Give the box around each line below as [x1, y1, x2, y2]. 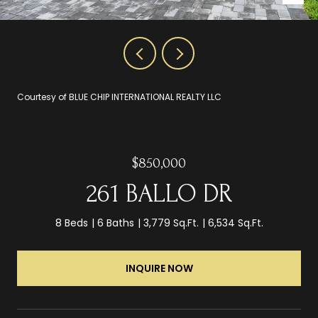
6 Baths [97, 216, 134, 230]
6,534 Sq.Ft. [207, 216, 263, 230]
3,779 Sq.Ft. [143, 216, 199, 230]
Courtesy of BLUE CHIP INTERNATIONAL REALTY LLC [17, 91, 221, 103]
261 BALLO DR [86, 180, 232, 208]
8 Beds [55, 216, 88, 230]
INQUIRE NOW [125, 261, 193, 275]
